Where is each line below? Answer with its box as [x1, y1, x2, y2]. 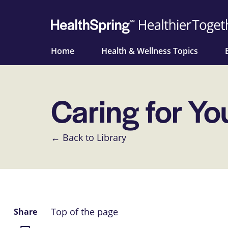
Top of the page [50, 206, 118, 218]
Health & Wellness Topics [101, 45, 198, 56]
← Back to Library [50, 131, 126, 144]
